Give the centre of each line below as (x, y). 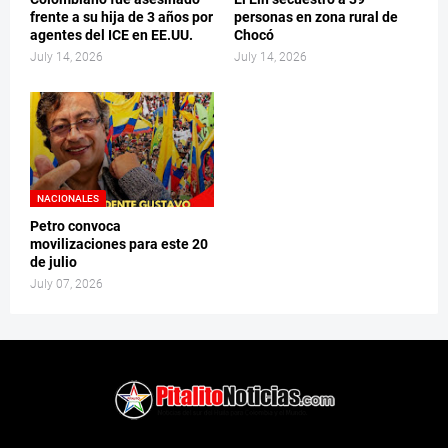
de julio (53, 262)
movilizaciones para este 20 (119, 244)
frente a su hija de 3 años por (121, 17)
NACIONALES (68, 199)
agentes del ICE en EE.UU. (111, 35)
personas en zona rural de (316, 17)
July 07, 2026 (66, 284)
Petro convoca (75, 226)
